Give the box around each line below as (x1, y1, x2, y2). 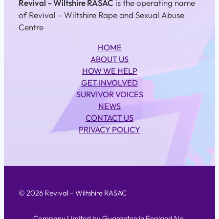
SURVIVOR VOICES (76, 89, 143, 100)
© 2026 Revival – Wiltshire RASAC (19, 188, 127, 198)
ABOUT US (90, 54, 129, 65)
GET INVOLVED (81, 78, 138, 88)
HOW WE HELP (82, 66, 137, 76)
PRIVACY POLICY (79, 125, 140, 135)
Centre (19, 22, 44, 33)
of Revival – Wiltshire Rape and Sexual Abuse (19, 10, 184, 21)
